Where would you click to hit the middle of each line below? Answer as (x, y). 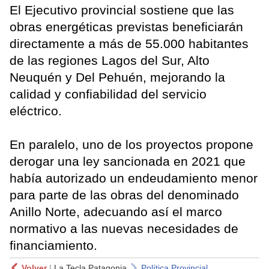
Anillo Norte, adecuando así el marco (116, 212)
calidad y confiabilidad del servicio (108, 94)
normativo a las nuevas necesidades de (124, 229)
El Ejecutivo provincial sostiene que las (122, 10)
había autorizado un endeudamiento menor (134, 178)
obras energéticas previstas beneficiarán (126, 27)
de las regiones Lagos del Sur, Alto (110, 61)
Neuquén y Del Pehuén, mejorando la (117, 77)
